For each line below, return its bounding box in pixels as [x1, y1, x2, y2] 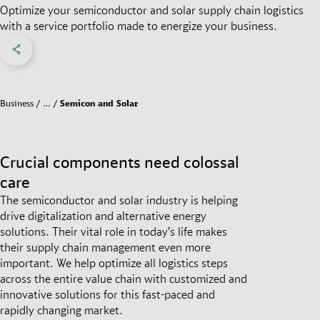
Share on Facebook [24, 33, 119, 46]
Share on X [42, 33, 96, 46]
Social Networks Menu [20, 41, 129, 55]
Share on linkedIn [60, 33, 147, 46]
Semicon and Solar [60, 97, 138, 109]
